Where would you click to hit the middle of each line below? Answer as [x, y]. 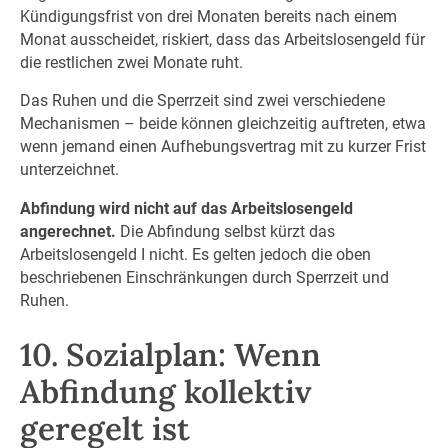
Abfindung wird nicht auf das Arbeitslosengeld [186, 209]
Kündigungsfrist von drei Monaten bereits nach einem [208, 16]
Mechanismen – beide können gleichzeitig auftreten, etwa [222, 124]
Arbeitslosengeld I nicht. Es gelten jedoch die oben [195, 255]
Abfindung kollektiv [165, 391]
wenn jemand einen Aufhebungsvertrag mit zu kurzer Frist [222, 147]
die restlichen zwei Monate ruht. [131, 62]
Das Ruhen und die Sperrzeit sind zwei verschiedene [202, 101]
